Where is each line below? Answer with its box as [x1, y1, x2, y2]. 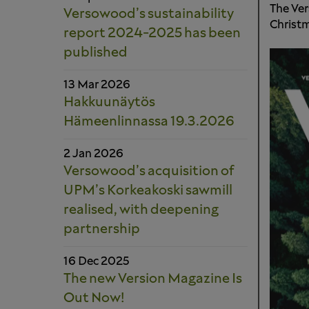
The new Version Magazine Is [63, 273, 242, 286]
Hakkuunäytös [63, 97, 155, 109]
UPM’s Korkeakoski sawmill [63, 185, 232, 197]
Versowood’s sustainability [63, 8, 234, 21]
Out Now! [63, 292, 124, 305]
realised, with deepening [63, 204, 219, 217]
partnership [63, 223, 140, 236]
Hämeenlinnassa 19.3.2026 [63, 116, 235, 128]
